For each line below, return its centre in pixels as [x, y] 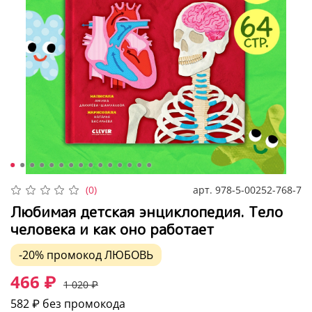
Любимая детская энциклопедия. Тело [147, 211]
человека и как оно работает [112, 229]
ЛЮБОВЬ [129, 255]
